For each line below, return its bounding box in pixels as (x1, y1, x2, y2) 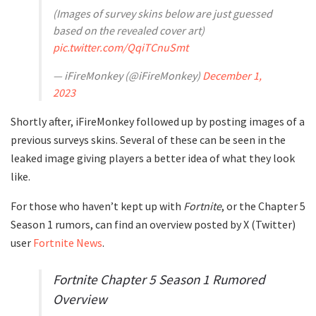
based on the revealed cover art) (53, 23, 205, 37)
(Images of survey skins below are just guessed (53, 6, 272, 20)
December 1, (202, 68, 262, 83)
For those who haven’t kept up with (11, 198, 183, 213)
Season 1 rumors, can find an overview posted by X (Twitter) (11, 217, 296, 231)
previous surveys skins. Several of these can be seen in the (11, 132, 286, 147)
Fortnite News (33, 235, 102, 250)
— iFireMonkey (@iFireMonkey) (53, 68, 202, 83)
